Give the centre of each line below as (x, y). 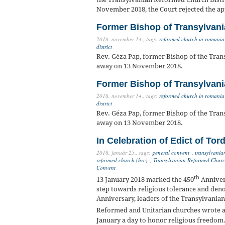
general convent (171, 152)
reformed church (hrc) (122, 160)
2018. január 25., (117, 152)
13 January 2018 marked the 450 (145, 180)
